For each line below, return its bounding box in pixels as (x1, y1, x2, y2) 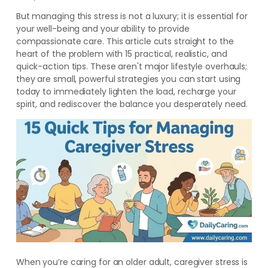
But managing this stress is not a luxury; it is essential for (16, 10, 248, 22)
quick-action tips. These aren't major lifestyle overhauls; (16, 60, 248, 72)
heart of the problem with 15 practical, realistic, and (16, 48, 227, 60)
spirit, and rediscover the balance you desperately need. (16, 98, 248, 110)
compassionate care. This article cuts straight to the (16, 35, 234, 47)
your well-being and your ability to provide (16, 23, 190, 35)
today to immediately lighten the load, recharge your (16, 86, 236, 98)
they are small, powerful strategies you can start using (16, 73, 241, 85)
